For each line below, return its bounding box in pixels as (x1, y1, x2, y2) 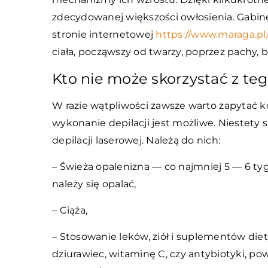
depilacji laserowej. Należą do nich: (52, 135, 220, 146)
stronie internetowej (52, 29, 156, 40)
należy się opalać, (52, 178, 136, 190)
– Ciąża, (52, 205, 87, 216)
